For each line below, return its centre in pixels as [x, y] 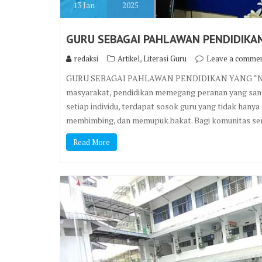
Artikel [129, 58]
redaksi [86, 58]
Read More [92, 142]
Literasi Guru [165, 58]
